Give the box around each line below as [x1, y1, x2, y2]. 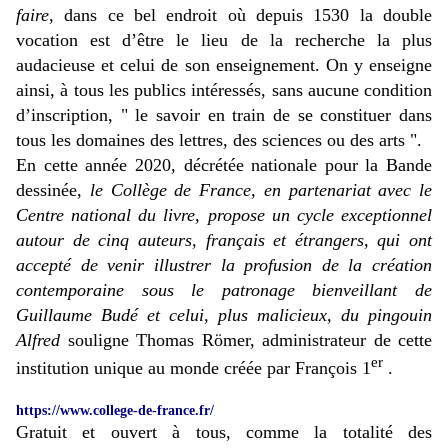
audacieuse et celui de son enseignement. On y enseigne [16, 55, 432, 76]
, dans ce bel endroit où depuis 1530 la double [49, 5, 432, 26]
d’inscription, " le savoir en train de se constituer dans [16, 105, 432, 126]
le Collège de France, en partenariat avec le [89, 180, 432, 201]
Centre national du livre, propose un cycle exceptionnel [16, 205, 432, 226]
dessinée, [16, 180, 90, 201]
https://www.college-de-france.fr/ [16, 403, 214, 419]
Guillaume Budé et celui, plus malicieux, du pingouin [16, 305, 432, 326]
